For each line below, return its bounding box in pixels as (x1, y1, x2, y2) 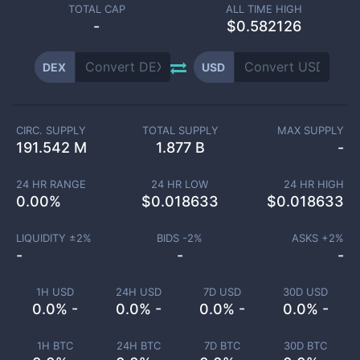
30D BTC (284, 339, 327, 352)
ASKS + (292, 231, 329, 244)
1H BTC (36, 339, 73, 352)
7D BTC (203, 339, 240, 352)
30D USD (283, 285, 328, 298)
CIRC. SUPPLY (16, 124, 86, 137)
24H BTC (116, 339, 161, 352)
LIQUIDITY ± (15, 231, 76, 244)
